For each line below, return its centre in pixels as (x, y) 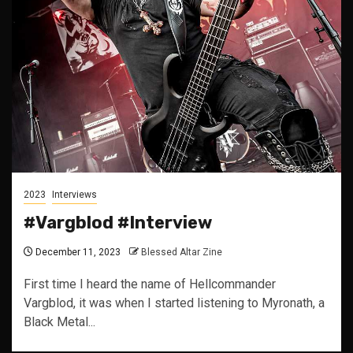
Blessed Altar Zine (182, 252)
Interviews (74, 195)
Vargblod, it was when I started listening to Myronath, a (174, 303)
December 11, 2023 (77, 252)
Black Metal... (59, 322)
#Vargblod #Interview (118, 223)
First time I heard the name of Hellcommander (150, 284)
